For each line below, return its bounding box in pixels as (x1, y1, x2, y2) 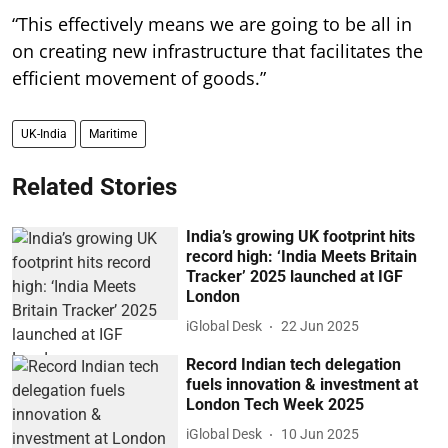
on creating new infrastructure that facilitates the (12, 38, 423, 63)
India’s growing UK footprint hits (186, 226, 416, 246)
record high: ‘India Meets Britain (186, 246, 418, 266)
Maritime (89, 126, 137, 141)
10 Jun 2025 (281, 426, 360, 443)
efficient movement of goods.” (12, 65, 266, 90)
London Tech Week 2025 (186, 394, 365, 414)
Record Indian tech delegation (186, 354, 402, 374)
